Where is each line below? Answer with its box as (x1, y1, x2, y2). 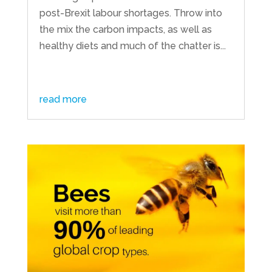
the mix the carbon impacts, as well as (39, 23, 212, 35)
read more (39, 93, 87, 105)
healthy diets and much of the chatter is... (39, 39, 226, 52)
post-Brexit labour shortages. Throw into (39, 7, 222, 19)
